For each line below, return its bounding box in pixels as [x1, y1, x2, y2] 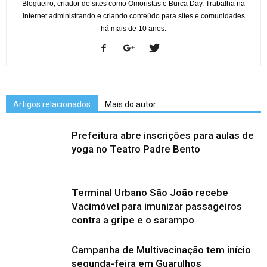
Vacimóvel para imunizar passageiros [72, 200, 242, 213]
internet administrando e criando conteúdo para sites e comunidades [22, 12, 245, 21]
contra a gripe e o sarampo [72, 214, 194, 226]
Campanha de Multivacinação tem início [72, 244, 251, 256]
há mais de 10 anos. [101, 24, 166, 33]
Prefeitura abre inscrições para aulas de [72, 129, 254, 142]
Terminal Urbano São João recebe [72, 187, 228, 199]
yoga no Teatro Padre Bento [72, 143, 200, 156]
